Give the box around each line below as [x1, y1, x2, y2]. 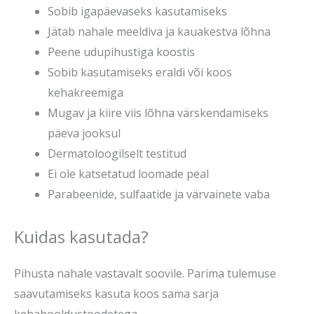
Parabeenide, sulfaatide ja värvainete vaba [48, 186, 270, 202]
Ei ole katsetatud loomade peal [48, 165, 209, 182]
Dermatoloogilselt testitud [48, 145, 186, 161]
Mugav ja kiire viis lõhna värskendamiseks [48, 104, 268, 121]
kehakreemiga [48, 84, 123, 100]
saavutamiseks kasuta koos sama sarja [14, 286, 219, 302]
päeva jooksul [48, 125, 121, 141]
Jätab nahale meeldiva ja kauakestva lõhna [48, 23, 271, 39]
